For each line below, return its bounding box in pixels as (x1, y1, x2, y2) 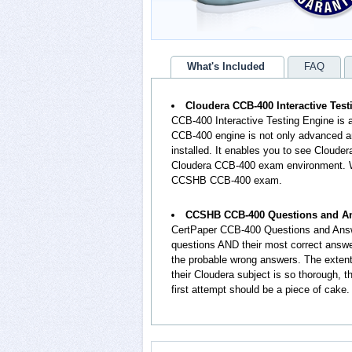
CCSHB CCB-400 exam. (171, 174, 282, 186)
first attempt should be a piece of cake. (171, 284, 350, 295)
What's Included (187, 60, 265, 72)
